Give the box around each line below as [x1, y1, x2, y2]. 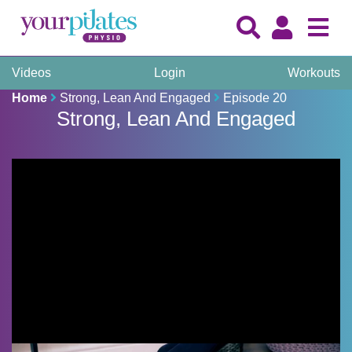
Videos [12, 66, 51, 79]
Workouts [288, 66, 340, 79]
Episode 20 [223, 91, 287, 104]
